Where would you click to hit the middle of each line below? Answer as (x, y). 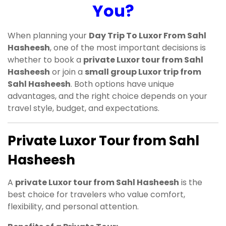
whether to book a (45, 60)
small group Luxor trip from (143, 72)
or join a (67, 72)
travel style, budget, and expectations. (83, 108)
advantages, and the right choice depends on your (107, 96)
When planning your (48, 35)
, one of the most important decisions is (128, 47)
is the (191, 182)
